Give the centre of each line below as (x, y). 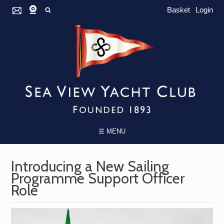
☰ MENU (112, 131)
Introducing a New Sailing (90, 166)
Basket (178, 10)
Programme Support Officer (98, 178)
